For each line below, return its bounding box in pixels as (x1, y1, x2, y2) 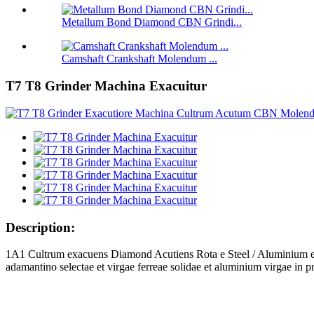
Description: (6, 219, 75, 235)
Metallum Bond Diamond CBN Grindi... (62, 16, 242, 29)
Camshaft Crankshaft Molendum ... (62, 53, 217, 65)
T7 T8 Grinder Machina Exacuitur (6, 78, 207, 94)
